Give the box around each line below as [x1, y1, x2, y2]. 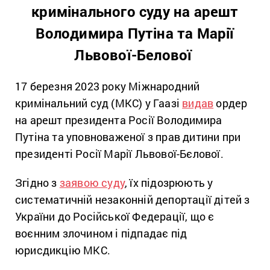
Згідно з [15, 175, 60, 190]
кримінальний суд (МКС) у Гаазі [15, 95, 183, 110]
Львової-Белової [74, 45, 196, 64]
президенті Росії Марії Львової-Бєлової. [15, 146, 224, 161]
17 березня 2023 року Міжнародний [15, 78, 200, 93]
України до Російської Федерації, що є [15, 209, 215, 224]
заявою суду [59, 175, 125, 190]
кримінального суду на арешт [31, 1, 239, 21]
